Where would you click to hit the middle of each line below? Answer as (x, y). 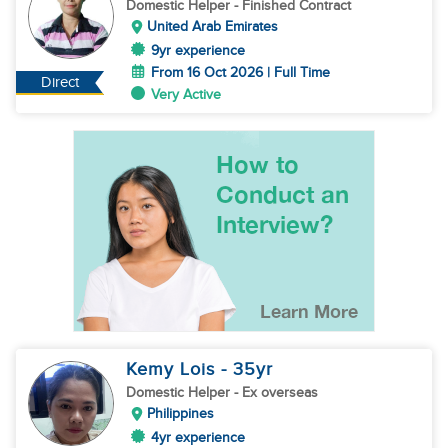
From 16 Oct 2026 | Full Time (240, 72)
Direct (60, 82)
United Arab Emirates (212, 26)
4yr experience (198, 437)
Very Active (186, 94)
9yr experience (198, 50)
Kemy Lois (173, 369)
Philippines (180, 413)
